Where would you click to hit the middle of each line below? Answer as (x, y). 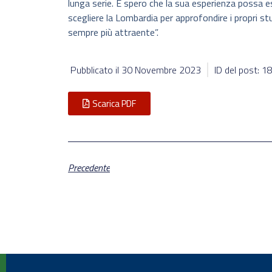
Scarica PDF (114, 104)
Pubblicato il (96, 70)
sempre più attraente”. (113, 32)
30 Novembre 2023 (161, 70)
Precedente (89, 167)
